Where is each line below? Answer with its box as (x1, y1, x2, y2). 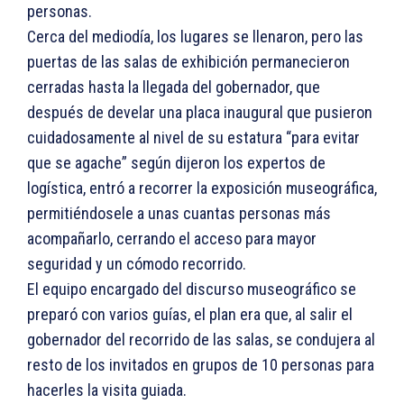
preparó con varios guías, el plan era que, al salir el (27, 305, 353, 325)
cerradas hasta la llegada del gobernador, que (27, 78, 320, 97)
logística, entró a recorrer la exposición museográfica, (27, 179, 377, 198)
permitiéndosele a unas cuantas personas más (27, 204, 331, 224)
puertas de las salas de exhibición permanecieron (27, 52, 350, 72)
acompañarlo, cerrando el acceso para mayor (27, 229, 317, 249)
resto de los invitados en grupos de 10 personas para (27, 355, 374, 375)
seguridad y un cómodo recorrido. (27, 254, 246, 274)
